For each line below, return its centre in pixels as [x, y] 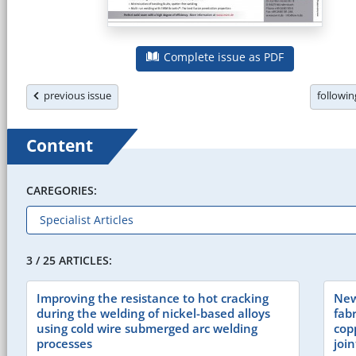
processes [64, 344]
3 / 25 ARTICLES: [69, 261]
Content [60, 145]
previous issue [75, 95]
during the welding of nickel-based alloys [153, 313]
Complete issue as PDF [222, 57]
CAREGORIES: [62, 190]
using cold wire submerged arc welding [147, 329]
